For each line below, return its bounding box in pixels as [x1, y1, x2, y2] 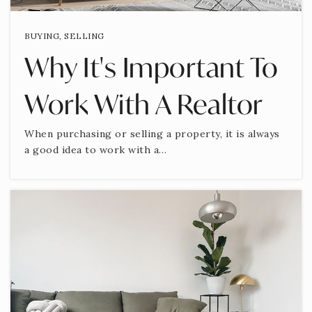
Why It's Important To [24, 49, 279, 84]
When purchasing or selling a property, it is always [24, 127, 280, 140]
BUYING [24, 30, 59, 41]
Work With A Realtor [24, 86, 263, 121]
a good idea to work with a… [24, 143, 167, 156]
